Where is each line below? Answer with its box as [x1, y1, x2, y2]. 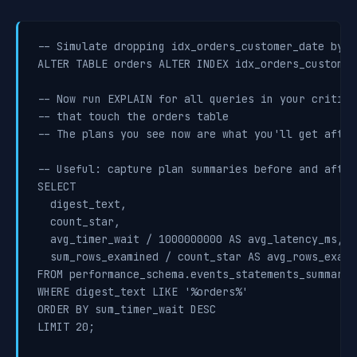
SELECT [37, 179, 76, 194]
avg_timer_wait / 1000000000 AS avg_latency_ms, [37, 232, 343, 246]
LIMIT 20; [37, 320, 95, 334]
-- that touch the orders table [37, 109, 229, 124]
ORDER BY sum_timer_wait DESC [37, 302, 216, 316]
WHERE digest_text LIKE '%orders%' [37, 284, 248, 299]
